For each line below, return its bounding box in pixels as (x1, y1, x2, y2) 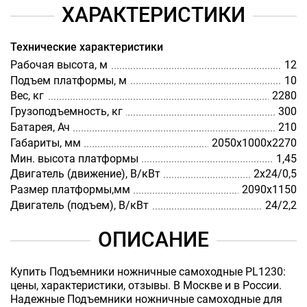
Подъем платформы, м (10, 73, 127, 87)
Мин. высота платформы (10, 151, 138, 165)
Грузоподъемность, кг (10, 105, 123, 119)
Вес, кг (10, 89, 44, 103)
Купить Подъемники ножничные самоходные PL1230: (10, 265, 286, 278)
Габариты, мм (10, 136, 81, 149)
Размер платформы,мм (10, 183, 130, 197)
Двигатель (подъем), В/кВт (10, 198, 149, 212)
